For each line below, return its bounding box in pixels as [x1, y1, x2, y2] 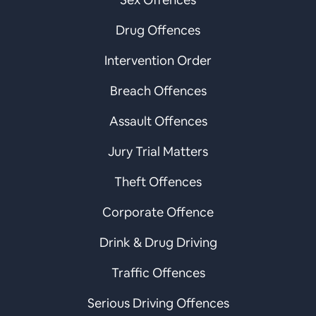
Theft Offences [114, 173, 202, 190]
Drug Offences [116, 21, 200, 38]
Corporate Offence [102, 203, 214, 220]
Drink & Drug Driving [99, 233, 217, 250]
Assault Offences [109, 112, 207, 129]
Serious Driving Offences [87, 294, 229, 311]
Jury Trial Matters [108, 142, 208, 159]
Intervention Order [104, 51, 212, 68]
